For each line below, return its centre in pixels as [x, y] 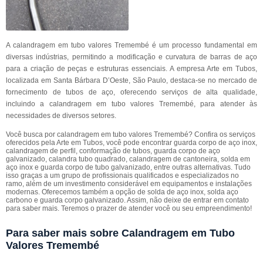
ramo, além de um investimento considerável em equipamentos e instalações [129, 184]
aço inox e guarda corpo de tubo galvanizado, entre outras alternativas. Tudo [128, 167]
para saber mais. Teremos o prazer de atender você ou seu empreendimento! [129, 208]
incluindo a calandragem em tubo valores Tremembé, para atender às [131, 104]
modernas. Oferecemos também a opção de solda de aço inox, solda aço [122, 192]
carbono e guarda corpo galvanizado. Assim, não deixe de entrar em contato [127, 200]
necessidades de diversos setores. [61, 116]
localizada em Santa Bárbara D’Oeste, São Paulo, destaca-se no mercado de [131, 80]
